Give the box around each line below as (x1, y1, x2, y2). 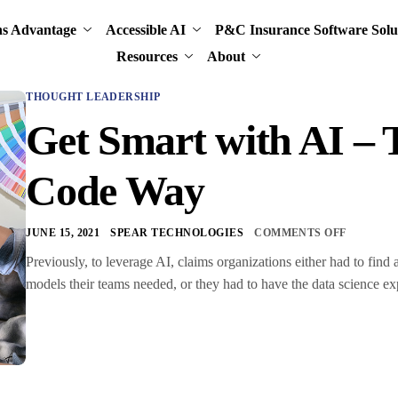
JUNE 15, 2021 (26, 227, 100, 239)
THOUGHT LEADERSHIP (26, 91, 161, 103)
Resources (115, 48, 178, 64)
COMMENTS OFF (254, 227, 346, 239)
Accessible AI (106, 21, 187, 37)
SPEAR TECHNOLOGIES (110, 227, 244, 239)
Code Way (26, 167, 204, 214)
